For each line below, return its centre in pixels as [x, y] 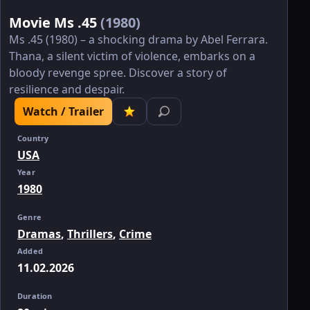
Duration [35, 295]
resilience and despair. [67, 89]
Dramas [39, 234]
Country [33, 138]
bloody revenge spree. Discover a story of [118, 72]
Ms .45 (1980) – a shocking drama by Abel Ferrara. [138, 39]
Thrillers [90, 234]
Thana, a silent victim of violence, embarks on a [132, 56]
